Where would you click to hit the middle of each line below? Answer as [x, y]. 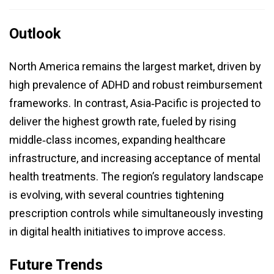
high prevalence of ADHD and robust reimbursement [136, 85]
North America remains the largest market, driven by [135, 67]
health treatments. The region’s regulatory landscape [136, 177]
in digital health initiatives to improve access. [117, 232]
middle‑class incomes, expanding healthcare [117, 140]
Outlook [35, 34]
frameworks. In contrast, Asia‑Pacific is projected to [135, 103]
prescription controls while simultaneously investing [136, 213]
